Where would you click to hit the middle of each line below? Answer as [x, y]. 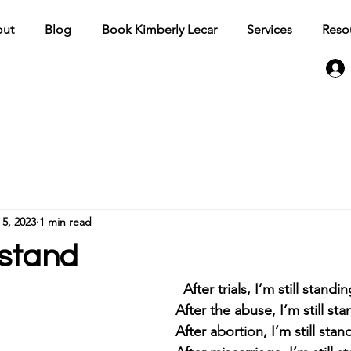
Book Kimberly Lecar [159, 29]
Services [270, 29]
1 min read [65, 222]
